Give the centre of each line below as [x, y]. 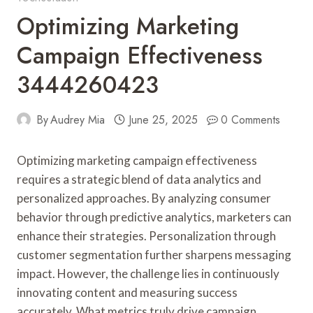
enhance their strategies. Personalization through [146, 235]
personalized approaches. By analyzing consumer [144, 198]
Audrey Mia [78, 119]
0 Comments [251, 119]
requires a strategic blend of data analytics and [139, 179]
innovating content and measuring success [127, 292]
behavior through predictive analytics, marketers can [154, 217]
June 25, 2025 [163, 119]
